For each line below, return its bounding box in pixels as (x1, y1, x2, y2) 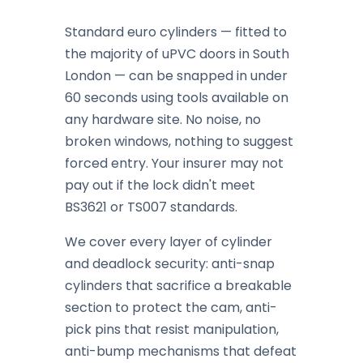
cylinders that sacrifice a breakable (65, 276, 292, 296)
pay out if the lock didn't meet (65, 176, 255, 195)
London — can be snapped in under (65, 66, 288, 86)
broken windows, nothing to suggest (65, 132, 293, 152)
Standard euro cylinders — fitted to (65, 23, 287, 42)
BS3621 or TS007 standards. (65, 198, 237, 217)
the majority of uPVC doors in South (65, 45, 289, 64)
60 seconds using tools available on (65, 88, 288, 108)
